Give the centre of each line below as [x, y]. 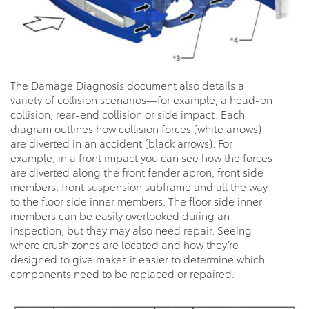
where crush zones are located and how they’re [124, 244]
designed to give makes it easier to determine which [138, 258]
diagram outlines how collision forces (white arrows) [136, 128]
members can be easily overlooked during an [120, 215]
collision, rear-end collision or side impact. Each [128, 113]
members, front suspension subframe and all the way [139, 186]
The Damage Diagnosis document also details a [127, 84]
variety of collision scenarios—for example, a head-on [141, 99]
